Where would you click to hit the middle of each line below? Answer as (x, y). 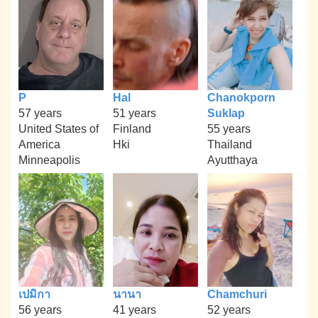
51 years (134, 114)
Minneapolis (50, 160)
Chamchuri (237, 294)
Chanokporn (241, 98)
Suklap (226, 114)
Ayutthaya (232, 160)
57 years (40, 114)
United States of (59, 129)
